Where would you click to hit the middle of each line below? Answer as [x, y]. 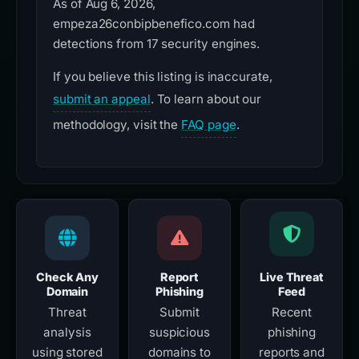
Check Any [67, 277]
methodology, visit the [117, 125]
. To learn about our [206, 99]
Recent [292, 313]
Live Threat [292, 277]
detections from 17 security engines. [157, 44]
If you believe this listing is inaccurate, [163, 77]
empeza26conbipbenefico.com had [154, 24]
